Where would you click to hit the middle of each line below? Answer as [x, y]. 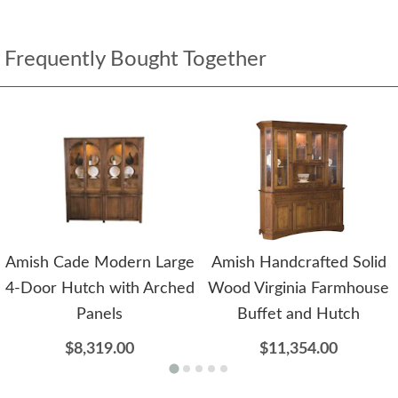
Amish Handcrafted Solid [298, 263]
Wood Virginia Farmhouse [298, 288]
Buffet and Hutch [298, 314]
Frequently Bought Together [135, 59]
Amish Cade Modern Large [99, 263]
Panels [99, 314]
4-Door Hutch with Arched [99, 288]
